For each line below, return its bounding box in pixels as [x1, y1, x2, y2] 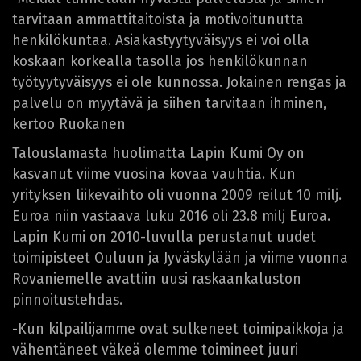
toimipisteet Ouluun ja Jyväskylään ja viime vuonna [12, 249, 348, 267]
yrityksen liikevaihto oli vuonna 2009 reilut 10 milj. [12, 186, 342, 204]
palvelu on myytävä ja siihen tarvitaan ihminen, [12, 94, 326, 112]
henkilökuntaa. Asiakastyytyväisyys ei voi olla [12, 31, 309, 49]
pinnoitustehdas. [12, 291, 122, 309]
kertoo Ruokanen [12, 115, 126, 133]
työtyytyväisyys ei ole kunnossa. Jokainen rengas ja [12, 73, 346, 91]
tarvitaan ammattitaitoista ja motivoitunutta [12, 10, 304, 28]
